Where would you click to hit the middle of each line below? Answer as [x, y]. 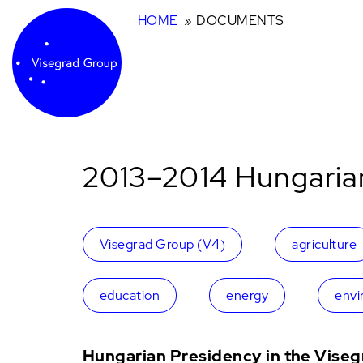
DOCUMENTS [240, 21]
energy [248, 295]
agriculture [325, 244]
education [130, 295]
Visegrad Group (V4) [163, 244]
